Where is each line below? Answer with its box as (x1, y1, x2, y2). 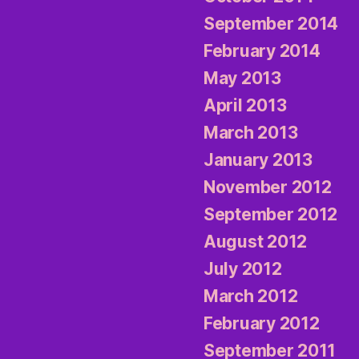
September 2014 (204, 14, 339, 34)
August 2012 (204, 232, 308, 252)
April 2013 (204, 95, 287, 116)
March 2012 (204, 286, 298, 307)
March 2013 (204, 123, 298, 143)
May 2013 (204, 68, 281, 89)
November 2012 (204, 177, 332, 198)
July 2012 (204, 259, 282, 280)
